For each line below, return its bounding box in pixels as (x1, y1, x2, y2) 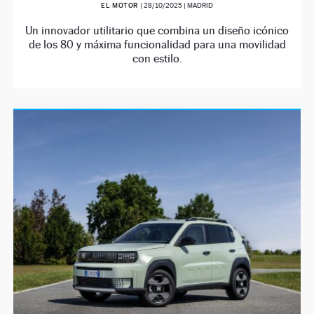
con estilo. (132, 52, 182, 65)
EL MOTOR (101, 1, 140, 9)
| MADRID (182, 1, 213, 9)
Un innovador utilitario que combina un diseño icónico (25, 24, 289, 37)
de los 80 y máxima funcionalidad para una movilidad (28, 38, 286, 51)
